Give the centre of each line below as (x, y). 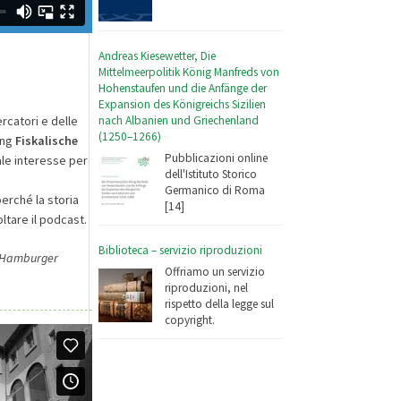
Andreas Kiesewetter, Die (158, 55)
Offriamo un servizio (215, 272)
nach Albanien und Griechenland (179, 120)
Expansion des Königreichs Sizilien (183, 104)
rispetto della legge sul (220, 304)
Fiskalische (46, 141)
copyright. (190, 320)
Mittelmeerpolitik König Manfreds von (189, 72)
